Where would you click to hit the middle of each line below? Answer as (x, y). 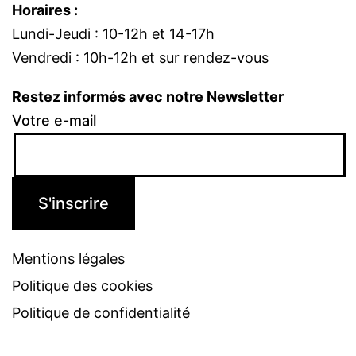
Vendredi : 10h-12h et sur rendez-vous (140, 57)
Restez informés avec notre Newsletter (148, 97)
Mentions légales (68, 259)
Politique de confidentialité (101, 313)
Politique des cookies (82, 286)
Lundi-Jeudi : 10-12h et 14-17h (113, 33)
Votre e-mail (54, 121)
